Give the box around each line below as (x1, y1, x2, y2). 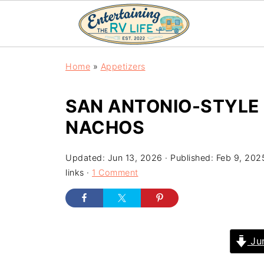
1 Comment (92, 167, 138, 177)
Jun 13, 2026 (107, 153, 163, 163)
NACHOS (65, 117, 144, 138)
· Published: (162, 153, 216, 163)
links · (65, 167, 92, 177)
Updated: (65, 153, 108, 163)
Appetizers (100, 61, 146, 71)
